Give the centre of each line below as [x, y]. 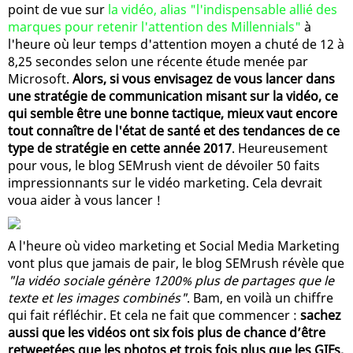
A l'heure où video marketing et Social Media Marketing [174, 245]
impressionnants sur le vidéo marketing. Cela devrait [165, 182]
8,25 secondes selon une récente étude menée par [158, 61]
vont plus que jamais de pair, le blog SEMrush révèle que [176, 263]
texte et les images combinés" [97, 297]
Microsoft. [40, 78]
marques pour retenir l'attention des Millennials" [154, 26]
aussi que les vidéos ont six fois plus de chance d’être [167, 332]
